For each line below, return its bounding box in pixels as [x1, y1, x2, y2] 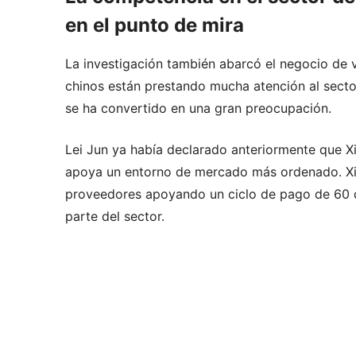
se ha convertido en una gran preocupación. [65, 99, 331, 116]
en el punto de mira [65, 13, 244, 37]
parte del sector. [65, 207, 164, 224]
